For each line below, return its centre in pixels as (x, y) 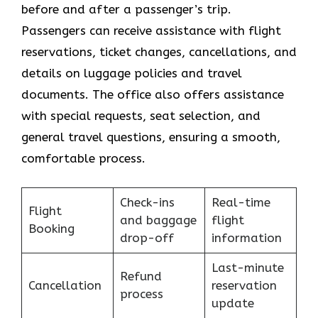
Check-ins (147, 202)
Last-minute (247, 267)
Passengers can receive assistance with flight (151, 31)
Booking (51, 228)
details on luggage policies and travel (132, 73)
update (232, 303)
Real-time (241, 202)
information (246, 237)
